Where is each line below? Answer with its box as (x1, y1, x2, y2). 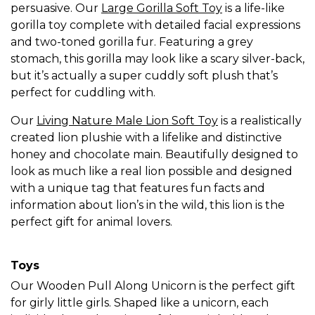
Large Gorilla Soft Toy (101, 1, 222, 15)
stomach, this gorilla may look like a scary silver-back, (11, 52, 304, 66)
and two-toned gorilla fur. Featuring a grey (11, 35, 253, 49)
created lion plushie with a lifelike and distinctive (11, 131, 282, 145)
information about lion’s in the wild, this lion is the (11, 198, 285, 212)
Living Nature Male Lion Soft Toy (37, 114, 218, 128)
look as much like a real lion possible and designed (11, 165, 292, 179)
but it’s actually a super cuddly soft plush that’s (11, 69, 278, 83)
